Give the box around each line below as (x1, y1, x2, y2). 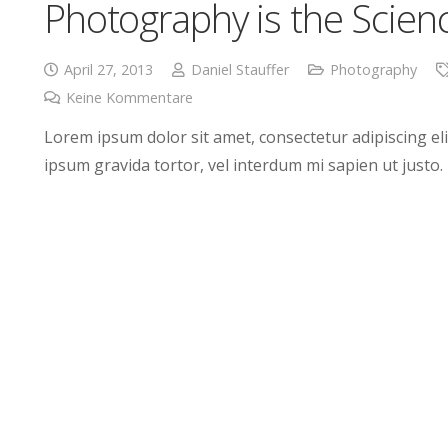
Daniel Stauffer (190, 60, 289, 80)
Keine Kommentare (65, 88, 193, 108)
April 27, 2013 (63, 60, 153, 80)
